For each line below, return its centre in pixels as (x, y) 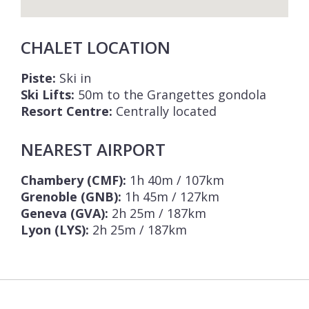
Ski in (73, 78)
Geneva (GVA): (64, 213)
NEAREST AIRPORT (93, 150)
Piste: (38, 78)
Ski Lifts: (48, 95)
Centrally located (165, 111)
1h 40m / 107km (175, 180)
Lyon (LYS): (55, 230)
